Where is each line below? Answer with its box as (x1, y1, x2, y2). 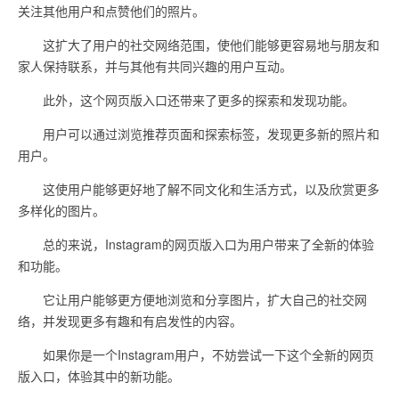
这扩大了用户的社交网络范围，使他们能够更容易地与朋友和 (18, 36, 379, 53)
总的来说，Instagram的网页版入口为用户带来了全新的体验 (18, 235, 374, 253)
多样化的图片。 (18, 201, 105, 219)
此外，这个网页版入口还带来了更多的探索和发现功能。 (18, 91, 354, 109)
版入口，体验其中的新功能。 (18, 367, 180, 385)
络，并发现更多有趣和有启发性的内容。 (18, 312, 242, 330)
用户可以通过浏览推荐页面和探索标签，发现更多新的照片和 (18, 125, 379, 142)
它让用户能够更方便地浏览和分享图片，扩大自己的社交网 (18, 290, 367, 308)
